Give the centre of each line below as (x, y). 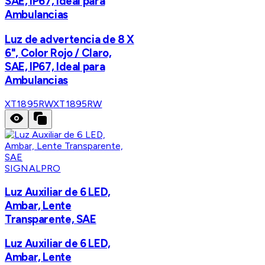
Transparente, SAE (51, 219)
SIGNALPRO (33, 168)
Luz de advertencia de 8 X (70, 40)
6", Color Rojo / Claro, (58, 53)
